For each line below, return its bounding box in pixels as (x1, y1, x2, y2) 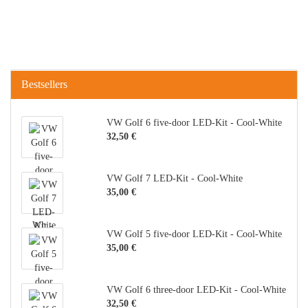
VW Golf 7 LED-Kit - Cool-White (106, 173, 243, 184)
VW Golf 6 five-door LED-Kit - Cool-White (106, 118, 282, 128)
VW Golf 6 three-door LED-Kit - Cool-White (106, 285, 286, 295)
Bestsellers (21, 78, 67, 90)
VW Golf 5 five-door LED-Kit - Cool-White (106, 229, 282, 239)
